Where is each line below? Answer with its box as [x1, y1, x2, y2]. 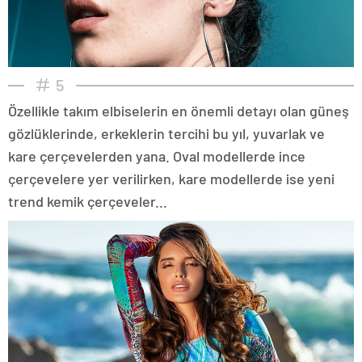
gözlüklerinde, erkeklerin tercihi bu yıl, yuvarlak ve [8, 124, 325, 142]
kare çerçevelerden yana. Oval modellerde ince [8, 146, 305, 165]
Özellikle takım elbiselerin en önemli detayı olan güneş [8, 101, 349, 120]
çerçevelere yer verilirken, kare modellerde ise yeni [8, 169, 335, 187]
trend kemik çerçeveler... [8, 192, 167, 210]
